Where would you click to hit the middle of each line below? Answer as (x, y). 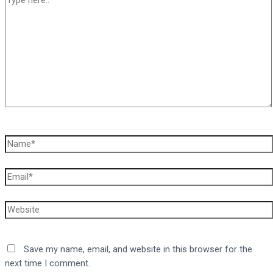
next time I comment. (48, 263)
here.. (15, 11)
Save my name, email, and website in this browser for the (138, 249)
